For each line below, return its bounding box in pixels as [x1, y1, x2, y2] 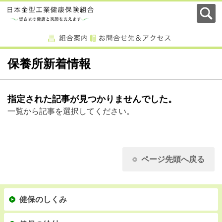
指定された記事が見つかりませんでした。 [7, 94, 177, 104]
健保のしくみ [19, 195, 67, 204]
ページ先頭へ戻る [141, 155, 205, 164]
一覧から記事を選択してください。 [7, 107, 134, 115]
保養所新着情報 [7, 57, 91, 70]
